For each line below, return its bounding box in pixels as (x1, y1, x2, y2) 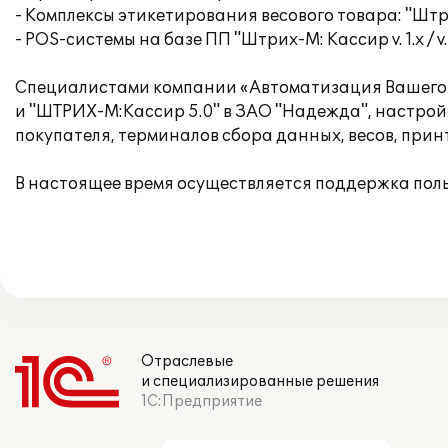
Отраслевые (141, 353, 233, 370)
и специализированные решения (141, 373, 379, 390)
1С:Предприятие (141, 393, 262, 410)
